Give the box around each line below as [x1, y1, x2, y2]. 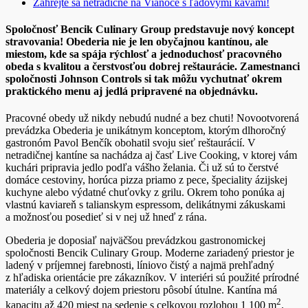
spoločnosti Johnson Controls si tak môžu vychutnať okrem [5, 72, 282, 85]
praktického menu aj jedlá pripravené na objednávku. [5, 85, 258, 97]
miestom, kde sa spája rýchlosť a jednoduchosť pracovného [5, 47, 282, 60]
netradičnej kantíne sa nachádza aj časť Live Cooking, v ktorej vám [5, 149, 297, 162]
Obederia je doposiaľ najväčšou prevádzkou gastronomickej [5, 234, 265, 247]
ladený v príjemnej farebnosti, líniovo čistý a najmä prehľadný [5, 259, 274, 272]
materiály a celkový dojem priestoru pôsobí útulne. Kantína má [5, 284, 277, 296]
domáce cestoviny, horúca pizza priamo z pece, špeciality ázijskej [5, 174, 287, 186]
